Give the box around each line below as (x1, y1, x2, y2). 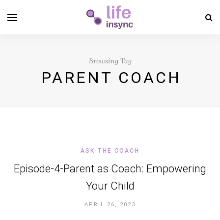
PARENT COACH (41, 68, 181, 87)
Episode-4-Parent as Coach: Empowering (14, 163, 206, 175)
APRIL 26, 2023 (84, 201, 136, 208)
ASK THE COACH (81, 147, 139, 154)
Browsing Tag (88, 56, 132, 65)
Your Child (85, 180, 135, 192)
